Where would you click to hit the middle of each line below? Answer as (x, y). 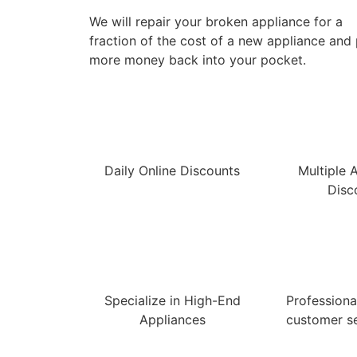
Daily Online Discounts (172, 170)
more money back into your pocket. (198, 59)
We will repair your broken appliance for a (216, 21)
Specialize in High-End (172, 300)
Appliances (172, 319)
